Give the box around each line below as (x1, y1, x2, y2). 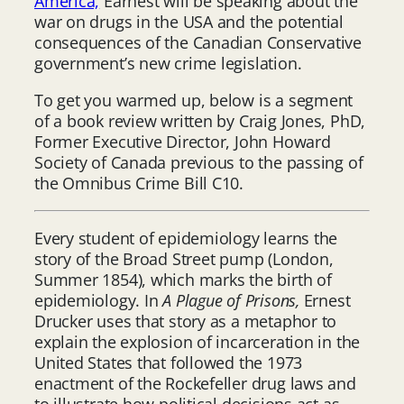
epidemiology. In (34, 289, 163, 311)
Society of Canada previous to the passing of (34, 151, 363, 173)
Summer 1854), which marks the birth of (34, 268, 332, 290)
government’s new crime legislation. (34, 51, 302, 74)
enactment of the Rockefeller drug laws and (34, 372, 356, 394)
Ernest (303, 289, 351, 311)
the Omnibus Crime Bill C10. (34, 171, 244, 194)
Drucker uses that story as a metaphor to (34, 309, 337, 332)
